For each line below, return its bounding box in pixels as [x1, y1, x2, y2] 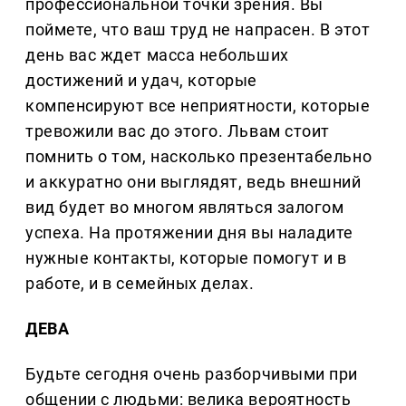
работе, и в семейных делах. [25, 274, 255, 294]
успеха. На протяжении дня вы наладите [25, 223, 353, 243]
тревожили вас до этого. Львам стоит [25, 121, 330, 141]
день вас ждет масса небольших [25, 45, 289, 65]
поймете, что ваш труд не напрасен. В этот [25, 20, 371, 40]
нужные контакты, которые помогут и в [25, 248, 347, 268]
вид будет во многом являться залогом [25, 198, 344, 217]
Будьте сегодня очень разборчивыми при [25, 364, 358, 384]
